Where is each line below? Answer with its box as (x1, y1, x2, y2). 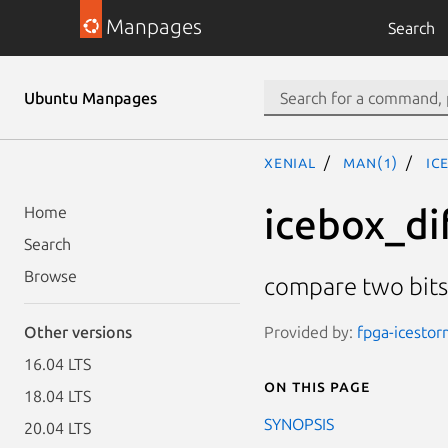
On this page (264, 376, 370, 395)
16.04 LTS (24, 355, 91, 373)
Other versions (24, 323, 132, 341)
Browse (24, 267, 77, 285)
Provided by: (264, 322, 357, 341)
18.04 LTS (24, 387, 91, 405)
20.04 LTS (24, 419, 91, 437)
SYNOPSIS (264, 414, 334, 433)
